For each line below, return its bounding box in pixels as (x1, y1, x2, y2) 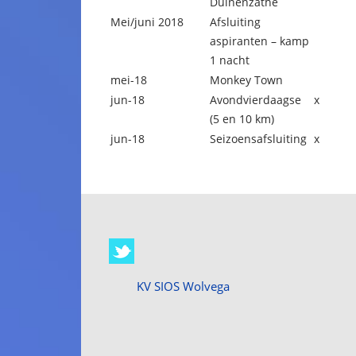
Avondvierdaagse (210, 92, 301, 107)
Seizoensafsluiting (210, 131, 307, 146)
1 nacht (210, 52, 250, 68)
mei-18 (110, 72, 147, 87)
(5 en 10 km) (210, 111, 274, 126)
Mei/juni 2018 (110, 14, 184, 29)
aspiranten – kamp (210, 33, 309, 48)
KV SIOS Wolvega (137, 278, 230, 294)
